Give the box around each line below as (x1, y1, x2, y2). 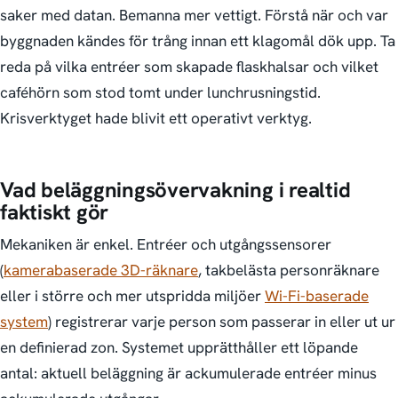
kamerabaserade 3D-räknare (4, 260, 198, 281)
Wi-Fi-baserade (265, 286, 369, 306)
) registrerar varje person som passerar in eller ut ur (48, 312, 395, 332)
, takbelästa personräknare (198, 260, 379, 281)
